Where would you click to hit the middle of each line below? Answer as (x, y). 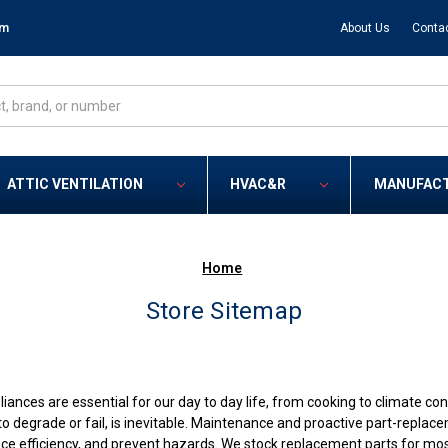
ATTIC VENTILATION (75, 184)
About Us (364, 27)
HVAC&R (258, 184)
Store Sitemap (224, 311)
